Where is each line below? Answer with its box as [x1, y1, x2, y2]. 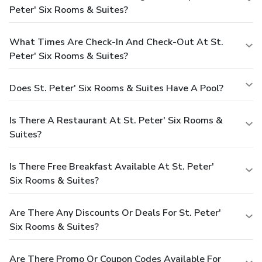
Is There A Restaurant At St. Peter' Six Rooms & [9, 113, 223, 127]
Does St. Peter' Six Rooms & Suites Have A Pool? [9, 81, 223, 95]
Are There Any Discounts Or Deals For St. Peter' [9, 206, 221, 219]
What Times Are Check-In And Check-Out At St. [9, 35, 223, 49]
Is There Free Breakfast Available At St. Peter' [9, 160, 214, 173]
